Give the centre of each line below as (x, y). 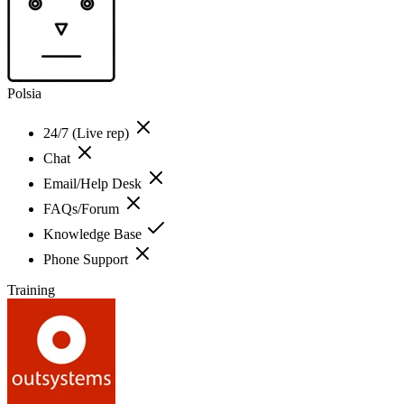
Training (31, 289)
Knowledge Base (94, 234)
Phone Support (87, 259)
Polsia (24, 93)
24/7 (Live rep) (88, 133)
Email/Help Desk (94, 183)
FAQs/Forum (83, 208)
